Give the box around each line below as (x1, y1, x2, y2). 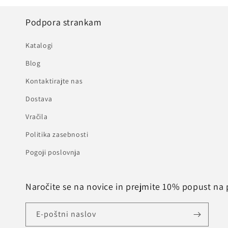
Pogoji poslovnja (25, 148, 80, 157)
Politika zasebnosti (25, 130, 89, 139)
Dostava (25, 94, 52, 103)
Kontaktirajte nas (25, 76, 83, 85)
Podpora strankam (25, 16, 102, 28)
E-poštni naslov (36, 209, 96, 219)
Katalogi (25, 41, 53, 50)
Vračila (25, 112, 48, 121)
